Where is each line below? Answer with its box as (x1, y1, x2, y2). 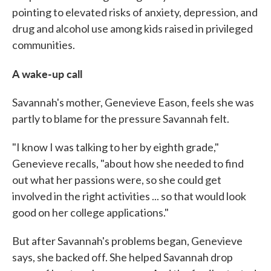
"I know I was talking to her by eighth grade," (12, 140, 219, 154)
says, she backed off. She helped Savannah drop (12, 250, 233, 264)
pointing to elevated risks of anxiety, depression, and (12, 5, 258, 19)
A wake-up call (12, 66, 82, 81)
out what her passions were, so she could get (12, 173, 221, 186)
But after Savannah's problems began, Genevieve (12, 234, 243, 247)
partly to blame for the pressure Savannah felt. (12, 112, 229, 125)
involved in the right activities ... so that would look (12, 189, 246, 203)
